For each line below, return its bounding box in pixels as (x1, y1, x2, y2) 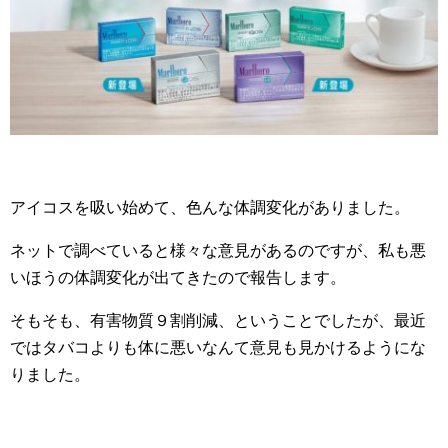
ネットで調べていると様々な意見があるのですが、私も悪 (10, 241, 426, 259)
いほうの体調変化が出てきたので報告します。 (10, 268, 346, 286)
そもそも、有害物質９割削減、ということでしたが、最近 (10, 311, 426, 329)
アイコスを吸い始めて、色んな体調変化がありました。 (10, 198, 410, 216)
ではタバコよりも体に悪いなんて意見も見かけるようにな (10, 338, 426, 356)
